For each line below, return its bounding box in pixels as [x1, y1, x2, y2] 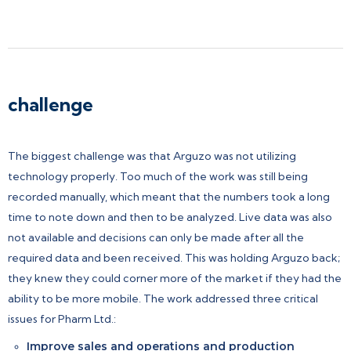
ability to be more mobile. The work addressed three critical [8, 291, 318, 306]
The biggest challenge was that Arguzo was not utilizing [8, 148, 296, 163]
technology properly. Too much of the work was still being [8, 168, 308, 183]
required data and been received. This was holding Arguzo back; [8, 250, 340, 265]
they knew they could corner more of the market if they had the [8, 270, 342, 285]
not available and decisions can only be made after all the [8, 230, 304, 244]
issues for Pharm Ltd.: [8, 311, 116, 326]
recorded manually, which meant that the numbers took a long [8, 189, 330, 204]
